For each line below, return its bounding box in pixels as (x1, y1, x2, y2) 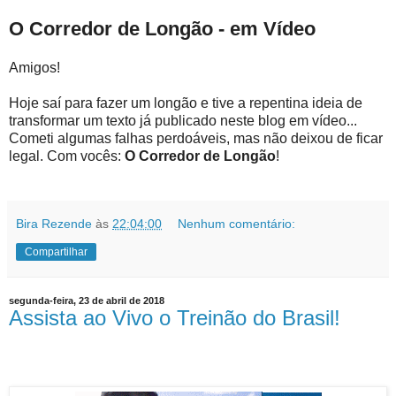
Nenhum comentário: (178, 216, 296, 231)
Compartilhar (25, 245, 88, 258)
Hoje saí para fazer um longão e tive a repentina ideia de (9, 95, 362, 110)
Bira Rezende (16, 216, 95, 231)
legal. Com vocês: (9, 148, 125, 164)
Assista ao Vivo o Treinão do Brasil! (9, 305, 340, 330)
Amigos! (9, 59, 60, 75)
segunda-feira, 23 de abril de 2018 (9, 294, 164, 306)
